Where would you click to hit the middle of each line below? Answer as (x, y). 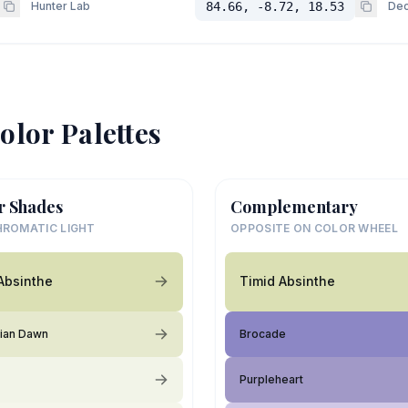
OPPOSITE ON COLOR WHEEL (314, 228)
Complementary (294, 206)
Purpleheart (271, 379)
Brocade (263, 333)
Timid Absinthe (287, 281)
